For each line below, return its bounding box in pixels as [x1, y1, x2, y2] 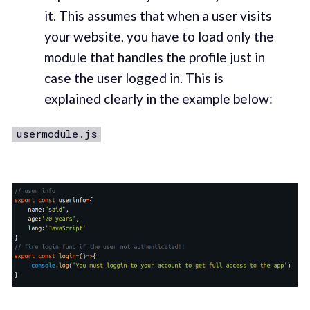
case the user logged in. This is [44, 69, 224, 86]
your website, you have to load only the [44, 28, 274, 44]
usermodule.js [15, 127, 98, 141]
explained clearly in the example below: [44, 90, 273, 107]
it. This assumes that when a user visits [44, 7, 272, 24]
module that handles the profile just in [44, 48, 265, 65]
